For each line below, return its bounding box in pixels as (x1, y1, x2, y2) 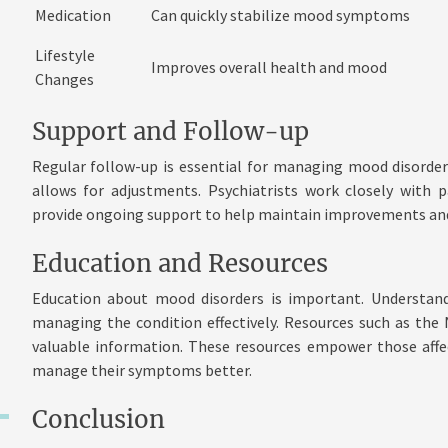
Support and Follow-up (31, 116, 309, 148)
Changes (34, 69, 94, 90)
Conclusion (31, 404, 165, 436)
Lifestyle (34, 45, 95, 66)
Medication (34, 5, 111, 26)
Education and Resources (31, 248, 328, 280)
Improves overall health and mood (150, 57, 387, 78)
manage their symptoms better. (31, 360, 252, 381)
